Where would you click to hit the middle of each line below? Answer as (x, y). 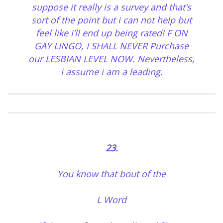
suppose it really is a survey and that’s (111, 7)
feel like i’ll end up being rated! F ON (111, 33)
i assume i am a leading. (111, 72)
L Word (111, 200)
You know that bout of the (111, 174)
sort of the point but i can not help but (111, 20)
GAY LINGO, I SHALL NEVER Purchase (111, 46)
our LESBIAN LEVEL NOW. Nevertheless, (111, 59)
